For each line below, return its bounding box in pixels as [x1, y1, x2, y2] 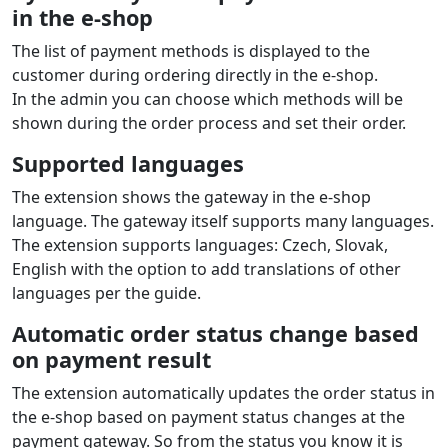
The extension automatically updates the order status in [12, 381, 435, 404]
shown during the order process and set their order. [12, 111, 406, 134]
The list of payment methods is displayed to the [12, 39, 370, 62]
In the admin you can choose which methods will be [12, 87, 403, 110]
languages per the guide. [12, 281, 201, 304]
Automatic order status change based [12, 318, 419, 348]
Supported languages [12, 148, 244, 178]
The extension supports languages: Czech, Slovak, [12, 233, 388, 256]
